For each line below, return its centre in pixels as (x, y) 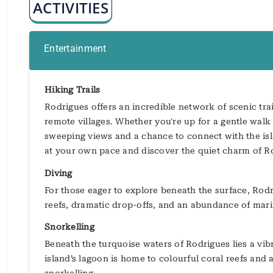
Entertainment (75, 48)
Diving (58, 173)
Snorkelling (69, 227)
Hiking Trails (73, 89)
